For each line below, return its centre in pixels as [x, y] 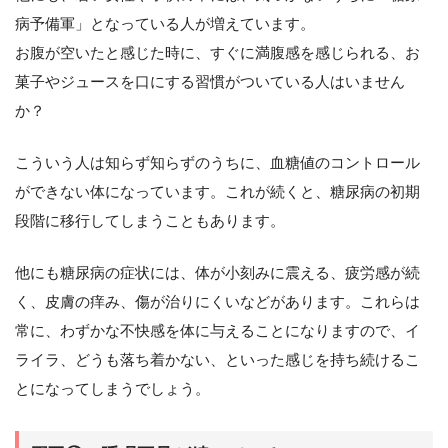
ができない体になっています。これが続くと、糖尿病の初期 [217, 192]
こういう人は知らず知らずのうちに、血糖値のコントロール [217, 163]
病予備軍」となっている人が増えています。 [165, 24]
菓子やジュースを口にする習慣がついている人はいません [210, 82]
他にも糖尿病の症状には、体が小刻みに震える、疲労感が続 [217, 273]
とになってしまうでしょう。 [112, 389]
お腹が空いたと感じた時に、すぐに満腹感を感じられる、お [217, 53]
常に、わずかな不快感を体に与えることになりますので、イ [217, 331]
